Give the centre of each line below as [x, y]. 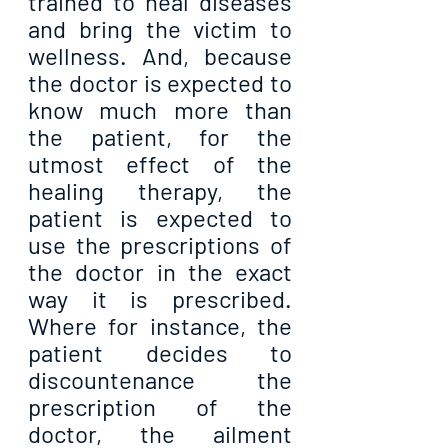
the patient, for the [160, 137]
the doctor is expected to [160, 83]
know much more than [160, 110]
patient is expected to [160, 218]
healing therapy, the [160, 191]
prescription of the [160, 407]
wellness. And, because [160, 56]
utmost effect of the [160, 164]
